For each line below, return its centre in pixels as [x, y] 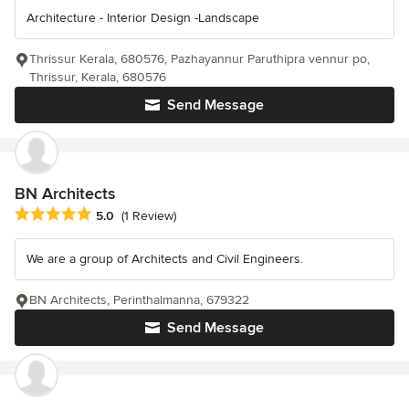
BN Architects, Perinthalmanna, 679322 [139, 300]
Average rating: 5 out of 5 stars [111, 215]
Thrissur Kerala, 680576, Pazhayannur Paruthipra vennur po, [199, 58]
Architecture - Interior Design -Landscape [143, 17]
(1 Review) [149, 216]
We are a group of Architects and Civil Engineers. [165, 259]
